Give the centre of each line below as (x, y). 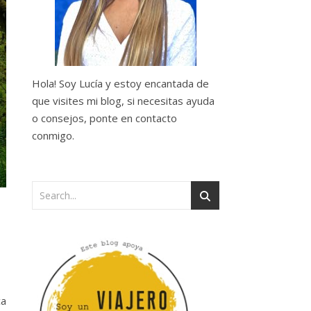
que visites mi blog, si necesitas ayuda (123, 101)
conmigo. (53, 135)
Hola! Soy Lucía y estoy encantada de (120, 83)
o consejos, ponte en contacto (104, 118)
